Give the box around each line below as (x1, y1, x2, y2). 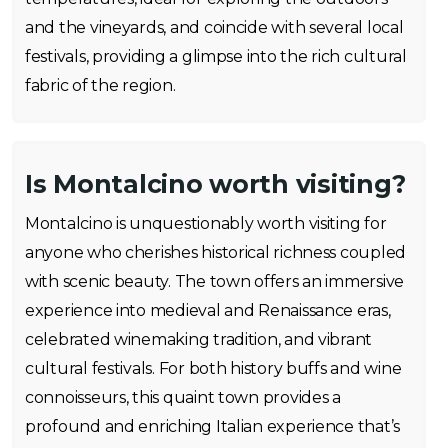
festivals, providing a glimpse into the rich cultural (25, 47, 407, 66)
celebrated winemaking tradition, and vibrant (25, 330, 373, 349)
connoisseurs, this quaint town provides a (25, 388, 341, 407)
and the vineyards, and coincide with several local (25, 18, 404, 37)
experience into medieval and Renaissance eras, (25, 301, 391, 320)
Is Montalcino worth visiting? (25, 169, 407, 199)
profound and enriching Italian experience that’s (25, 417, 401, 436)
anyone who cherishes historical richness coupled (25, 243, 407, 262)
